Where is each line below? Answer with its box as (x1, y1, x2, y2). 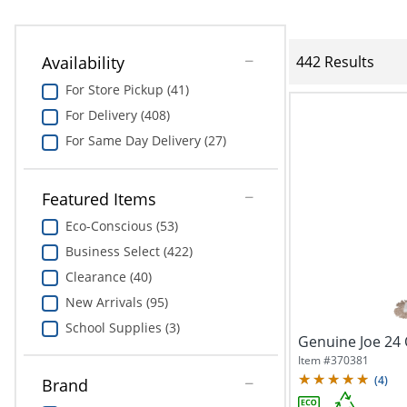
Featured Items (41, 187, 156, 210)
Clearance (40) (65, 267, 152, 285)
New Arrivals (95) (65, 293, 168, 311)
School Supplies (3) (65, 318, 180, 336)
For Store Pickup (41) (65, 80, 189, 98)
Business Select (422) (65, 242, 193, 260)
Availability (41, 51, 124, 74)
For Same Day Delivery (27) (65, 131, 226, 149)
